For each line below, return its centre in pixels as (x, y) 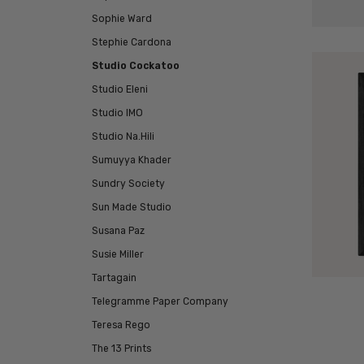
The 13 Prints (121, 349)
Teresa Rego (121, 325)
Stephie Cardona (132, 43)
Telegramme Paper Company (160, 302)
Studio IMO (117, 113)
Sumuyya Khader (132, 160)
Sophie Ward (122, 19)
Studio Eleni (120, 90)
